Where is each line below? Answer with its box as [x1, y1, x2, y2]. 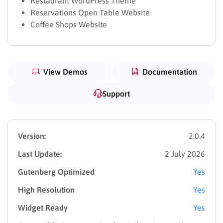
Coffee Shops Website [30, 19, 107, 29]
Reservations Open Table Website [30, 7, 150, 17]
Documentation [142, 67, 197, 76]
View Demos [43, 67, 88, 76]
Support [102, 89, 130, 98]
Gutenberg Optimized [18, 167, 95, 176]
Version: [18, 131, 46, 140]
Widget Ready [18, 203, 68, 212]
